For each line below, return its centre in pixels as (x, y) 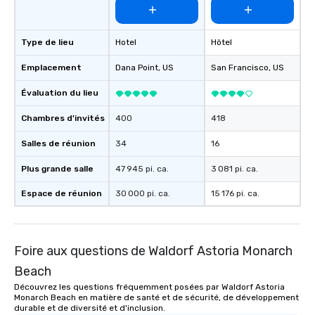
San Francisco (240, 68)
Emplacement (51, 68)
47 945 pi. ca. (142, 169)
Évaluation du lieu (60, 93)
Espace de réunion (62, 194)
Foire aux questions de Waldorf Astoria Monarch (153, 251)
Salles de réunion (58, 144)
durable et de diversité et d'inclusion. (90, 308)
